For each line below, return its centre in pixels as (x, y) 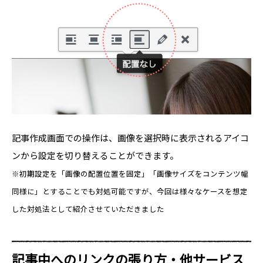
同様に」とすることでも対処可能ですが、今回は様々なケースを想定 (130, 191)
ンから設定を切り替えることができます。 (95, 155)
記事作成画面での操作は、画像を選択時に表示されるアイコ (130, 137)
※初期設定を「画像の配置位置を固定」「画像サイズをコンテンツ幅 (130, 173)
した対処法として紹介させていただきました (88, 208)
